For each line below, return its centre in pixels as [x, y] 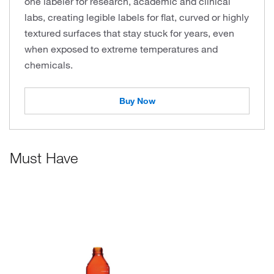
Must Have [44, 158]
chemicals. [49, 65]
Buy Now [137, 101]
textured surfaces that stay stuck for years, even [129, 33]
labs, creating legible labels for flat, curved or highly [137, 17]
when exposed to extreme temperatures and [121, 49]
